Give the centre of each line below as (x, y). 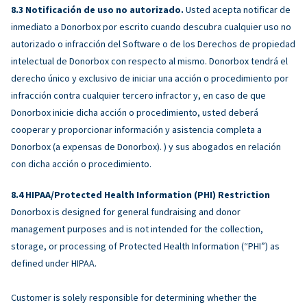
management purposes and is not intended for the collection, (137, 229)
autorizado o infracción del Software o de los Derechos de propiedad (153, 44)
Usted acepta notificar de (237, 9)
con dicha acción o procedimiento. (81, 163)
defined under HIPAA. (54, 263)
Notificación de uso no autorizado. (105, 9)
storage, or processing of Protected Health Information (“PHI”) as (145, 246)
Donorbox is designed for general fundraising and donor (126, 211)
